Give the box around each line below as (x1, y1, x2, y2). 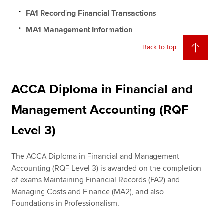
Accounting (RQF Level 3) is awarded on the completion (11, 163, 202, 173)
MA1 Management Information (26, 24, 133, 35)
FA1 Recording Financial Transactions (26, 8, 157, 18)
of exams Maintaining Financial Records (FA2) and (11, 175, 180, 185)
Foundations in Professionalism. (11, 198, 120, 208)
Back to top (142, 43, 176, 51)
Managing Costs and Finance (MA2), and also (11, 186, 164, 197)
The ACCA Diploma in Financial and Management (11, 151, 180, 161)
